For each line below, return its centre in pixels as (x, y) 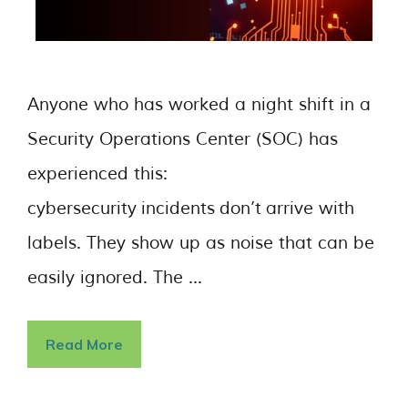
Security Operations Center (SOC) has (183, 139)
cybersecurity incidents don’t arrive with (191, 208)
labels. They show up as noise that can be (201, 243)
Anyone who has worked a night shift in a (199, 104)
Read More (84, 344)
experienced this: (97, 173)
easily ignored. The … (115, 277)
